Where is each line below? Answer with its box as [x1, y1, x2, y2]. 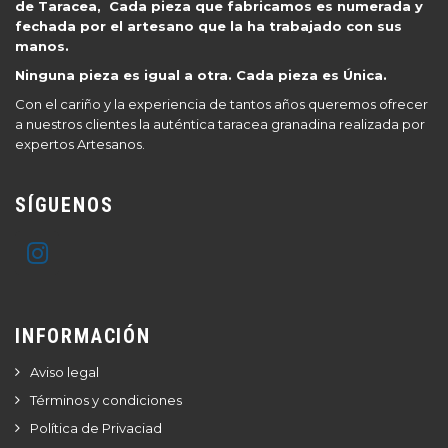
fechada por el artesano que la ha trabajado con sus [15, 18, 402, 34]
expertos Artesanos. [15, 136, 145, 152]
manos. [15, 38, 69, 54]
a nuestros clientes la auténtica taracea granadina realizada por [15, 116, 425, 132]
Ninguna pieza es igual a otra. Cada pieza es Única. [15, 67, 387, 83]
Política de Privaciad [30, 420, 162, 436]
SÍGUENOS [15, 193, 114, 217]
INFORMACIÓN [15, 324, 151, 348]
